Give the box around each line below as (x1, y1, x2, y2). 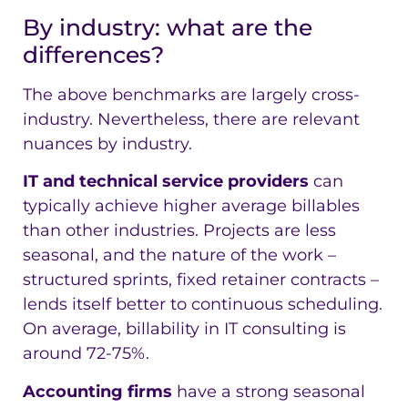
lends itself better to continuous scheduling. (23, 294, 382, 315)
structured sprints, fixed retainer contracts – (23, 270, 379, 291)
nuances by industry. (23, 134, 192, 155)
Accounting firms (23, 381, 172, 402)
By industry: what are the (23, 14, 312, 42)
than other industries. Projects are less (23, 220, 336, 241)
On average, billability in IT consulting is (23, 319, 346, 340)
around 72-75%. (23, 343, 149, 364)
